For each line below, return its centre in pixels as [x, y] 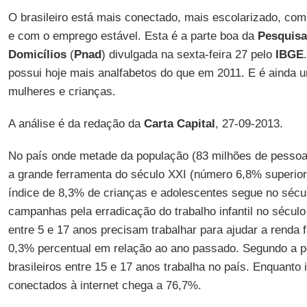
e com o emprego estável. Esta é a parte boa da [133, 36]
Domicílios [37, 54]
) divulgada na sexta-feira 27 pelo [188, 54]
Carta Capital [179, 124]
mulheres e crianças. [62, 91]
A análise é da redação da [76, 124]
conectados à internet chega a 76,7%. [105, 285]
